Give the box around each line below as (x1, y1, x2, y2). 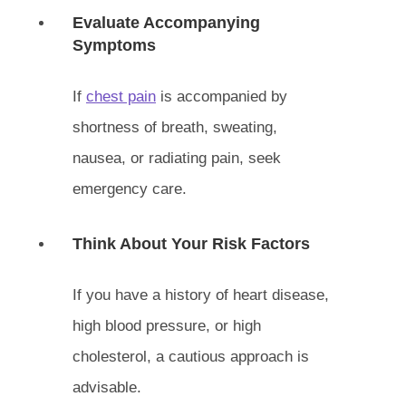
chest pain (86, 88, 156, 105)
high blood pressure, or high (72, 317, 261, 334)
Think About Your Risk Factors (72, 235, 310, 253)
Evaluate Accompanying (72, 14, 260, 32)
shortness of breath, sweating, (72, 119, 277, 136)
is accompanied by (156, 88, 287, 105)
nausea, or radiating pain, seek (72, 150, 281, 167)
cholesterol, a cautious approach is (72, 348, 309, 365)
